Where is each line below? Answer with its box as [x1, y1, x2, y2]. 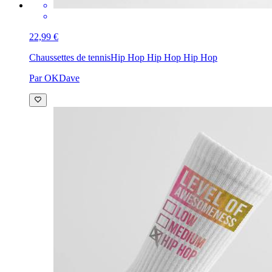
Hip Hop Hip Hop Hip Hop [110, 52, 217, 63]
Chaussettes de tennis [29, 52, 110, 63]
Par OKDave [29, 73, 80, 84]
